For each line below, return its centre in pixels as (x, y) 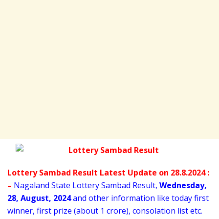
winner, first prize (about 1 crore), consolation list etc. (105, 210)
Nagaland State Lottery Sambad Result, (87, 185)
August (35, 198)
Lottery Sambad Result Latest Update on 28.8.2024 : (108, 172)
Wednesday (182, 185)
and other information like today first (140, 198)
